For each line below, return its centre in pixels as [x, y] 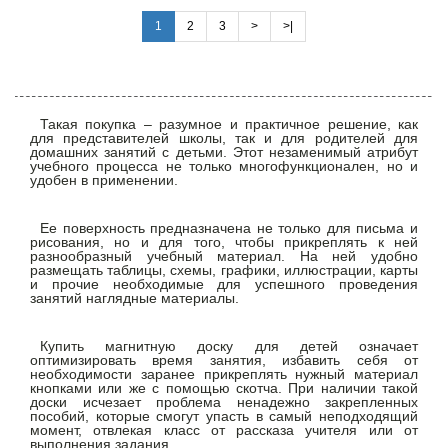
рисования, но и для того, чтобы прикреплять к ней [224, 241]
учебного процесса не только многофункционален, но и [224, 165]
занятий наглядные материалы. [134, 297]
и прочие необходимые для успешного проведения [224, 283]
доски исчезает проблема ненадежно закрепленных [224, 401]
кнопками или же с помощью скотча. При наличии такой [224, 387]
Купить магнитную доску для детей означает [229, 345]
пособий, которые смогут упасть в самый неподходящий [224, 415]
